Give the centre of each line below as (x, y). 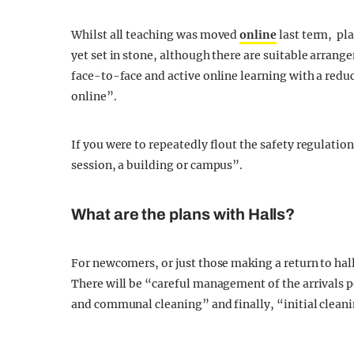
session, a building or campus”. (157, 165)
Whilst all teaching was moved (156, 35)
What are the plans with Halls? (183, 214)
